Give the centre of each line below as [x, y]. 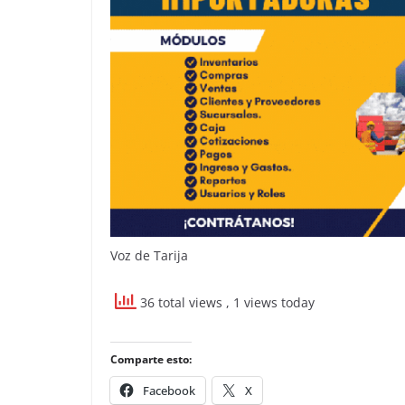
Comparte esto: [151, 359]
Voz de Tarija [149, 255]
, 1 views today [270, 302]
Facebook [169, 390]
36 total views [181, 302]
